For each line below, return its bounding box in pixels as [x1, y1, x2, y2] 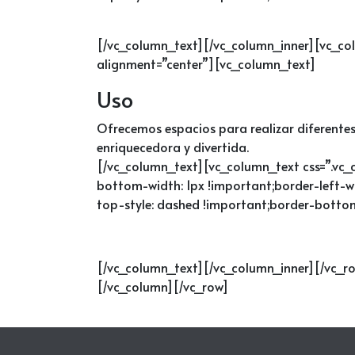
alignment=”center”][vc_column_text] [97, 54, 315, 72]
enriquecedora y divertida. [97, 137, 249, 155]
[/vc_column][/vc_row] [97, 277, 228, 295]
